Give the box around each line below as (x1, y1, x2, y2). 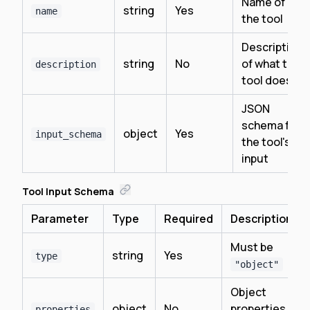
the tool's (241, 134, 291, 149)
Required (164, 211, 213, 226)
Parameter (31, 211, 89, 226)
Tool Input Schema (22, 185, 114, 198)
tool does (241, 73, 292, 88)
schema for (241, 118, 300, 133)
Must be (230, 239, 273, 255)
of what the (241, 56, 300, 71)
